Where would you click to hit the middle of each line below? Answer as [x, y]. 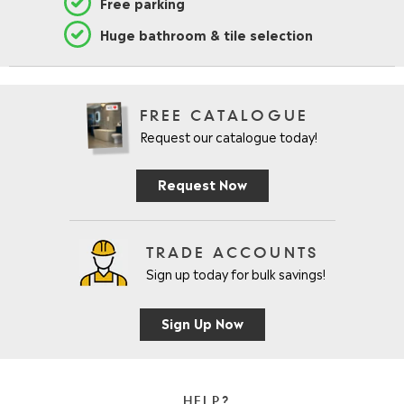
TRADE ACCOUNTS [232, 255]
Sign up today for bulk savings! [235, 274]
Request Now [202, 183]
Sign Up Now [202, 322]
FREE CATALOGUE [224, 117]
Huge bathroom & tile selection [206, 33]
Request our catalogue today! [228, 136]
